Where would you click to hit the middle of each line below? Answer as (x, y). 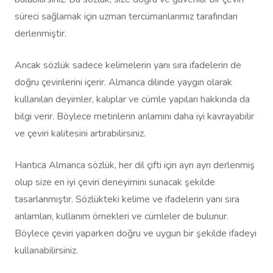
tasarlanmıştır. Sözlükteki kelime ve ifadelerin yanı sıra (127, 200)
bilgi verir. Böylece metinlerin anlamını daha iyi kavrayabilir (134, 117)
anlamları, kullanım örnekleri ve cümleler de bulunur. (122, 217)
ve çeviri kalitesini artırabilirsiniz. (80, 134)
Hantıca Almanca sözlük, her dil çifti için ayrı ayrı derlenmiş (135, 165)
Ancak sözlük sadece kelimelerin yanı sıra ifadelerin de (128, 66)
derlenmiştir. (41, 34)
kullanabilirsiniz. (46, 251)
